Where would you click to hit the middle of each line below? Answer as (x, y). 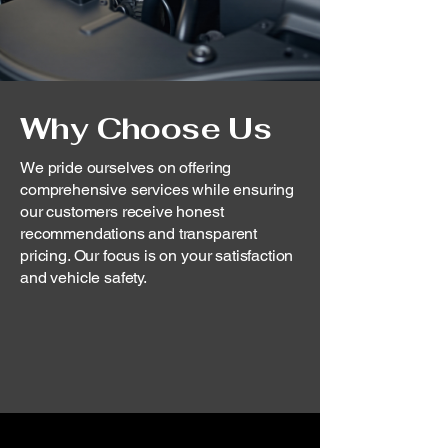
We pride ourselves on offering (126, 167)
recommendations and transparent (139, 233)
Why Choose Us (146, 128)
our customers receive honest (122, 211)
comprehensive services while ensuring (157, 189)
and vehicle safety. (83, 277)
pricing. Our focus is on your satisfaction (157, 255)
